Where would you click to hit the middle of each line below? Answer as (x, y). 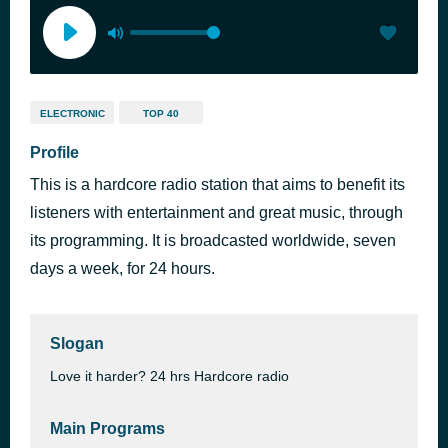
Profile (54, 152)
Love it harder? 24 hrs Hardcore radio (169, 376)
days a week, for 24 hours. (122, 268)
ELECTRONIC (72, 113)
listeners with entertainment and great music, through (216, 212)
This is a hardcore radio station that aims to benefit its (217, 184)
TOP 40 (161, 113)
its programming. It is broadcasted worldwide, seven (213, 240)
